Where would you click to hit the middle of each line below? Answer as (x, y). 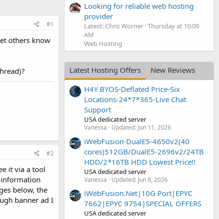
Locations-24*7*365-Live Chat (135, 99)
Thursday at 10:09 (173, 26)
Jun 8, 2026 (153, 179)
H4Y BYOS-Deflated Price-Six (132, 89)
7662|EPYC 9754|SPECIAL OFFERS (143, 203)
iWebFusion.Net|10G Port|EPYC (138, 193)
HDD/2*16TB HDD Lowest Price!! (140, 162)
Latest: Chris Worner (114, 26)
